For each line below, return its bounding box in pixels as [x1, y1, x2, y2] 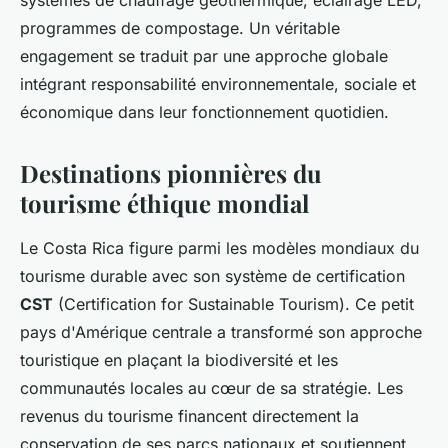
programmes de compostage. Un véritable [20, 18, 340, 39]
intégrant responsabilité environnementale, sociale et [20, 74, 416, 95]
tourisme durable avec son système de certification [20, 266, 405, 287]
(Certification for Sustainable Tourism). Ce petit [53, 294, 414, 315]
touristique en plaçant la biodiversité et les [20, 350, 338, 371]
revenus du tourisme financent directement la [20, 406, 359, 427]
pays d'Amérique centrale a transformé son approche [20, 322, 422, 343]
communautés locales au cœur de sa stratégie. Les [20, 378, 403, 399]
